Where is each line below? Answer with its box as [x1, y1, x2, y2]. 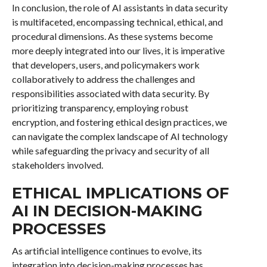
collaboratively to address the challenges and [11, 73, 195, 85]
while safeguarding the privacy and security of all [11, 145, 209, 156]
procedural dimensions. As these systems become [11, 30, 213, 42]
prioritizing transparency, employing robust [11, 102, 188, 113]
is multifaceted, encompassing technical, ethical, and [11, 16, 223, 27]
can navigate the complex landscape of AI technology [11, 131, 228, 142]
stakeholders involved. [11, 159, 103, 170]
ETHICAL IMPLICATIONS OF [11, 184, 229, 202]
